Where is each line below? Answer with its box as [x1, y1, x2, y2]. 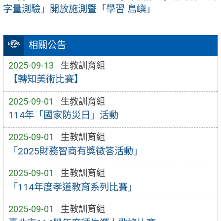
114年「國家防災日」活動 [8, 110, 118, 121]
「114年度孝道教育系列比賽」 [8, 181, 137, 193]
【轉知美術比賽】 [8, 74, 83, 85]
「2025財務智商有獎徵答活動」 [8, 145, 143, 157]
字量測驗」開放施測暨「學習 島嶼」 [3, 3, 155, 15]
